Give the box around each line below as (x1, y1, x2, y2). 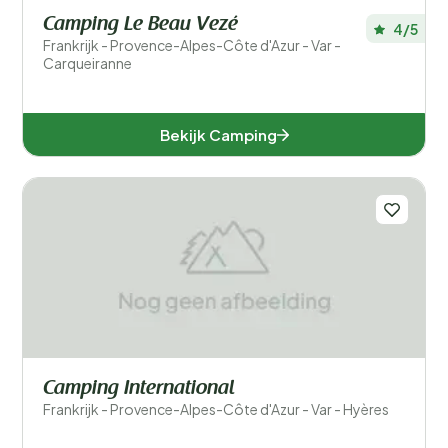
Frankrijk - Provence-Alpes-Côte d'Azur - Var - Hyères (43, 400, 389, 418)
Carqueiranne (43, 54, 132, 72)
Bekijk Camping (159, 125, 277, 144)
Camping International (43, 379, 235, 399)
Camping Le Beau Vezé (43, 15, 238, 35)
